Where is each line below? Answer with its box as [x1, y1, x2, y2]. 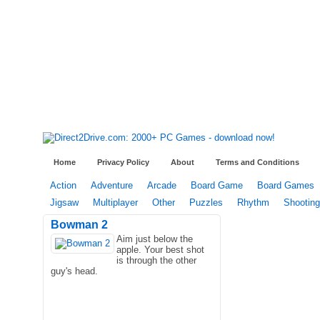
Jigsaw [50, 197, 79, 208]
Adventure [91, 180, 133, 191]
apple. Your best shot [116, 244, 204, 255]
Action [50, 180, 76, 191]
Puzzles [189, 197, 223, 208]
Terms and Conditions [216, 158, 299, 166]
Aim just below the [116, 234, 193, 244]
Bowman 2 [51, 219, 108, 231]
